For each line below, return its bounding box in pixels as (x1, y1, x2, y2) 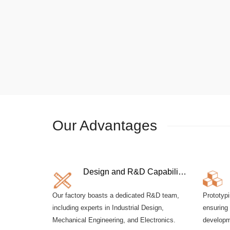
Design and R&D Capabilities (178, 167, 186, 176)
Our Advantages (52, 118, 157, 134)
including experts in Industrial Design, (52, 203, 164, 212)
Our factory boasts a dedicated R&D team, (52, 191, 179, 199)
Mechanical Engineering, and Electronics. (52, 216, 176, 224)
